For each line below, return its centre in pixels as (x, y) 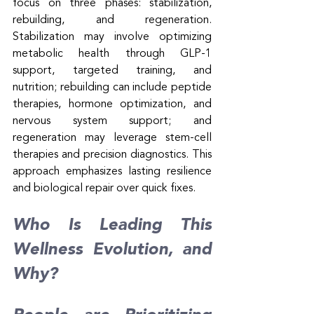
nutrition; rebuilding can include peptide (112, 87)
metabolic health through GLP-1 (112, 54)
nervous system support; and (112, 121)
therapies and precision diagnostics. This (112, 155)
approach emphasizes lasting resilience (112, 171)
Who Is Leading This (112, 225)
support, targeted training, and (112, 70)
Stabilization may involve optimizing (112, 37)
